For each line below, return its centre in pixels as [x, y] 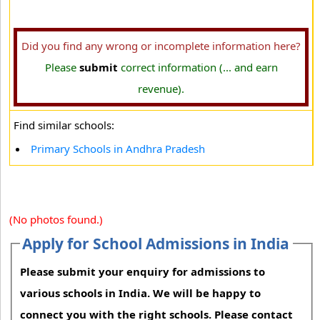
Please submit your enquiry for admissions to [143, 272]
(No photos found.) [56, 219]
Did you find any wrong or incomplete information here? [161, 46]
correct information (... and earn [197, 67]
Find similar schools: [64, 125]
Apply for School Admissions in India [156, 244]
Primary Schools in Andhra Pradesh [118, 149]
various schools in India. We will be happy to [141, 293]
